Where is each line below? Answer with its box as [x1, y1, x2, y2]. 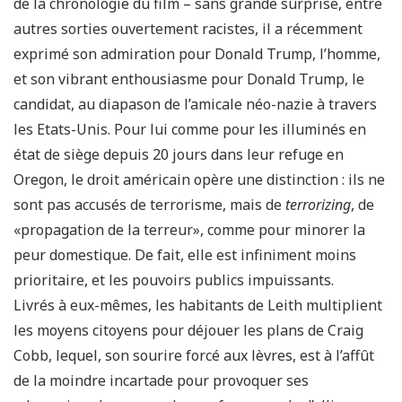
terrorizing [285, 195, 351, 214]
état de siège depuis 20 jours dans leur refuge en [13, 144, 344, 164]
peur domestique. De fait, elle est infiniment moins [13, 245, 356, 265]
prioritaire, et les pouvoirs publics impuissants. [13, 270, 334, 290]
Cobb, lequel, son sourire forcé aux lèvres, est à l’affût [13, 345, 374, 365]
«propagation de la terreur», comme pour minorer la [13, 220, 365, 240]
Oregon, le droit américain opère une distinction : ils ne [13, 170, 385, 189]
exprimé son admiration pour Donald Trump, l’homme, [13, 44, 380, 64]
